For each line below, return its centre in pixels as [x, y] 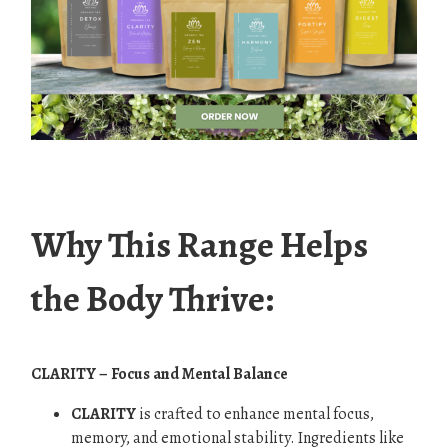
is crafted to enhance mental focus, [255, 414]
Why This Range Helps [199, 244]
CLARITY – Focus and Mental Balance [159, 374]
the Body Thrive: [152, 298]
